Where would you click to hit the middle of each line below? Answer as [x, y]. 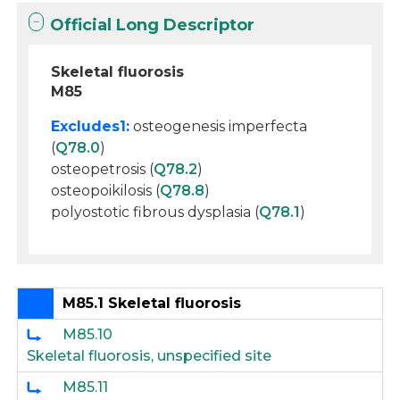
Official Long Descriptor [153, 25]
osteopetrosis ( [103, 169]
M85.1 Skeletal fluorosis [152, 303]
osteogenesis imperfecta [219, 126]
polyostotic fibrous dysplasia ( [155, 212]
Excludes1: [91, 126]
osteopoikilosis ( [106, 191]
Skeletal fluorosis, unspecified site [150, 356]
